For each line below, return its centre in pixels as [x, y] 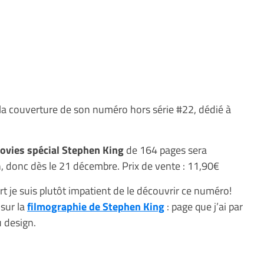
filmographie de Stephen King [96, 206]
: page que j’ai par [204, 206]
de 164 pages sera [166, 150]
